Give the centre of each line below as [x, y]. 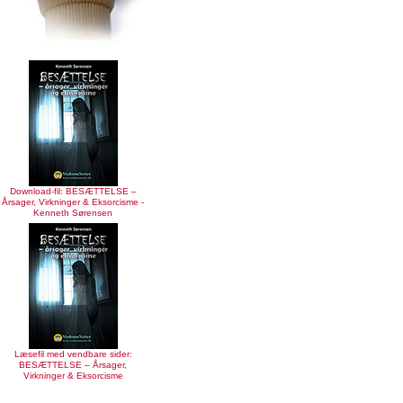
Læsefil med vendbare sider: [73, 354]
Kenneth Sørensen [73, 213]
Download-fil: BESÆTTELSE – [73, 191]
